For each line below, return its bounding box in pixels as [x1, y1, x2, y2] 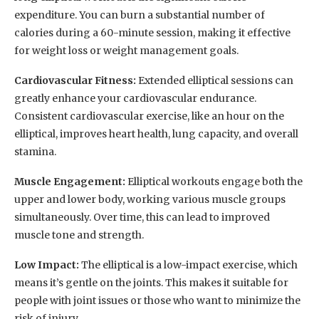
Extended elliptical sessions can [138, 73, 293, 87]
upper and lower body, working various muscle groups [14, 192, 286, 206]
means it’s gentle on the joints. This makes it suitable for [14, 276, 288, 289]
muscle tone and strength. [14, 228, 144, 241]
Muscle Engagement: [14, 174, 125, 188]
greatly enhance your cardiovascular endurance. [14, 91, 256, 105]
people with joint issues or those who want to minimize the [14, 293, 300, 307]
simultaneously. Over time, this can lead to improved [14, 210, 270, 224]
